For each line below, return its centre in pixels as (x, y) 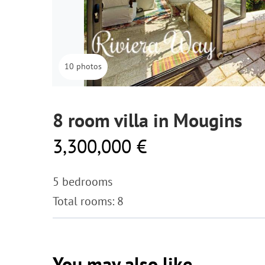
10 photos (83, 66)
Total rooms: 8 (88, 201)
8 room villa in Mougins (148, 120)
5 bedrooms (83, 182)
